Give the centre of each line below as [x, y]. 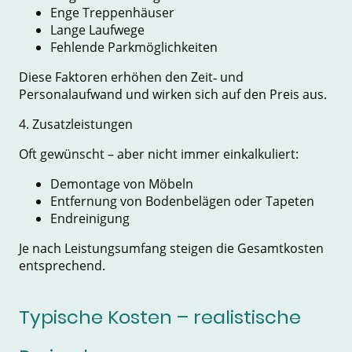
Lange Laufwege [97, 29]
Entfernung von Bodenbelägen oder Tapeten [182, 201]
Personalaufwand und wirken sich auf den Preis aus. [173, 94]
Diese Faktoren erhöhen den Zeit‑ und [131, 77]
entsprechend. [62, 265]
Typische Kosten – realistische [160, 317]
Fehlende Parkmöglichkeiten [134, 47]
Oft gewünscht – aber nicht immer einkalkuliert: [159, 154]
